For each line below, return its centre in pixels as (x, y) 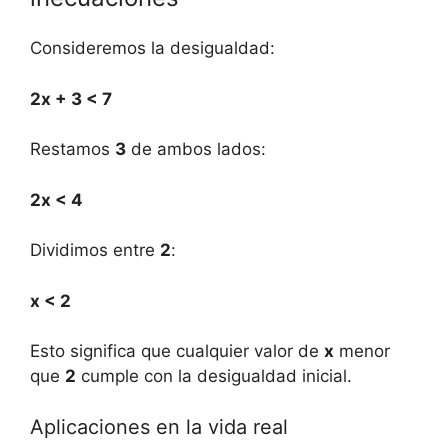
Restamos (72, 149)
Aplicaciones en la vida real (159, 426)
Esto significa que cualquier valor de (177, 351)
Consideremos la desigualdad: (152, 48)
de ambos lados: (196, 149)
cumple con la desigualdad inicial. (214, 376)
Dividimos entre (95, 250)
